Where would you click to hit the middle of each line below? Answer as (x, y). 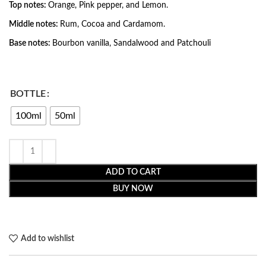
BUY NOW (133, 189)
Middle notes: (34, 25)
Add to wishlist (47, 238)
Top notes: (28, 6)
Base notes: (31, 44)
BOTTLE (28, 94)
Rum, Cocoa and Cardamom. (113, 25)
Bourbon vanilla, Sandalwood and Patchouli (132, 44)
